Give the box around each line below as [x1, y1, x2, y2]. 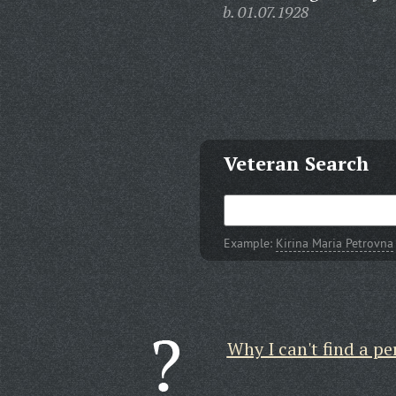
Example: [223, 235, 276, 251]
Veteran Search [223, 150, 369, 176]
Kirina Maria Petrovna [275, 235, 393, 251]
